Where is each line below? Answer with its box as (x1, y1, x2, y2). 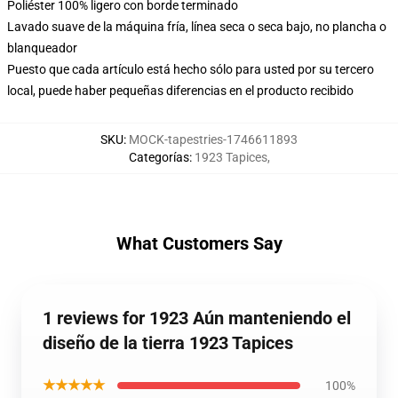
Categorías (128, 150, 189, 164)
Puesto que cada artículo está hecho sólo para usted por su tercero (7, 62, 374, 76)
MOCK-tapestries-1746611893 (129, 132, 298, 147)
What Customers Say (115, 233, 283, 254)
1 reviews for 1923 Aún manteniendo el (43, 307, 351, 329)
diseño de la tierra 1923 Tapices (43, 332, 293, 354)
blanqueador (7, 41, 77, 55)
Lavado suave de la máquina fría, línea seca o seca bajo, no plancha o (7, 20, 386, 34)
